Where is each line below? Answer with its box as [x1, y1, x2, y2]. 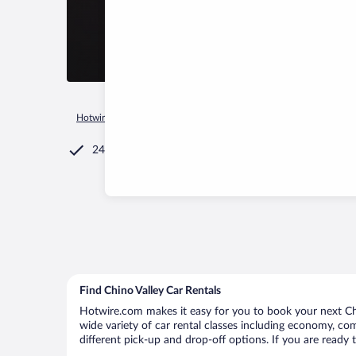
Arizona [321, 113, 353, 122]
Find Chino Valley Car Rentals [79, 285, 221, 296]
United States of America [203, 113, 307, 122]
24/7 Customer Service [92, 145, 205, 156]
